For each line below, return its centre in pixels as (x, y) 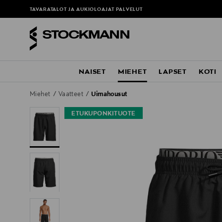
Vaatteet (72, 95)
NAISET (92, 72)
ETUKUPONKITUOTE (104, 114)
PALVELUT (129, 10)
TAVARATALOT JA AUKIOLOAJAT (73, 10)
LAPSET (173, 72)
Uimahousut (109, 95)
